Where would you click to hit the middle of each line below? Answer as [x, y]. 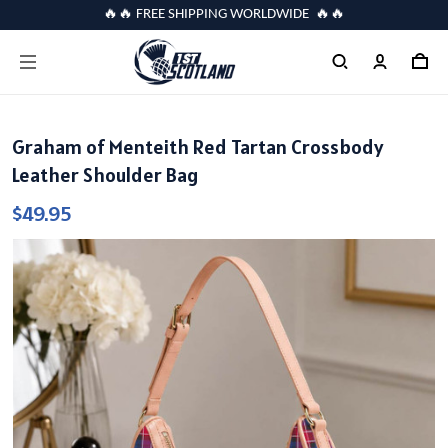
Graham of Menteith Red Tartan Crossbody [197, 147]
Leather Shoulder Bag [105, 175]
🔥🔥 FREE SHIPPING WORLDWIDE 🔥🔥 [224, 14]
